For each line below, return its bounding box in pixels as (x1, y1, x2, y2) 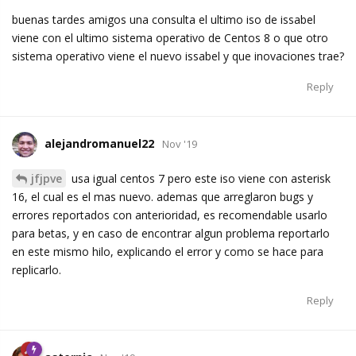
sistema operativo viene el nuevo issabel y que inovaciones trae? (12, 48, 344, 64)
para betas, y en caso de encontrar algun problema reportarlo (12, 226, 330, 242)
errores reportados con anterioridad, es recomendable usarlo (12, 207, 327, 223)
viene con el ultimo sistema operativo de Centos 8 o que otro (12, 30, 328, 46)
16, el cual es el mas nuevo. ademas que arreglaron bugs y (12, 189, 313, 205)
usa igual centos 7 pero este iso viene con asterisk (68, 171, 331, 187)
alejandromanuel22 (44, 136, 154, 152)
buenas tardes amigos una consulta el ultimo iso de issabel (12, 12, 315, 28)
